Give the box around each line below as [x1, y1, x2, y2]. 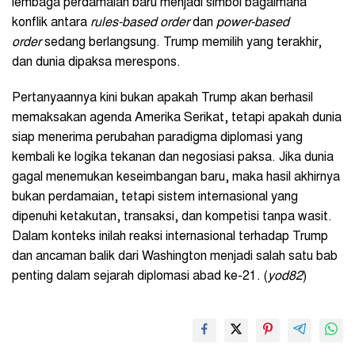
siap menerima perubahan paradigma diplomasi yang [12, 131, 303, 144]
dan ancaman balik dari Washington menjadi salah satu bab [12, 250, 338, 263]
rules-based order [90, 16, 189, 29]
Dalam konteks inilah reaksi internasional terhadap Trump [12, 230, 328, 243]
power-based [216, 16, 289, 29]
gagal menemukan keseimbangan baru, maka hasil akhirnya [12, 170, 340, 184]
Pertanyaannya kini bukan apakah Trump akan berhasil [12, 91, 313, 105]
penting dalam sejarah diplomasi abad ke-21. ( [12, 269, 268, 283]
